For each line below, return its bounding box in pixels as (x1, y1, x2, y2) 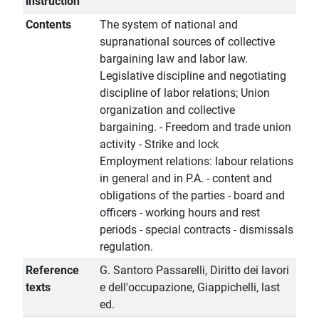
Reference (26, 263, 79, 278)
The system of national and (100, 18, 238, 32)
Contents (26, 18, 71, 32)
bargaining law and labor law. (100, 52, 248, 66)
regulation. (100, 240, 153, 254)
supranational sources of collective (100, 35, 275, 49)
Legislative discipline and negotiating (100, 69, 286, 83)
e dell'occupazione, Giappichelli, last (100, 281, 280, 295)
